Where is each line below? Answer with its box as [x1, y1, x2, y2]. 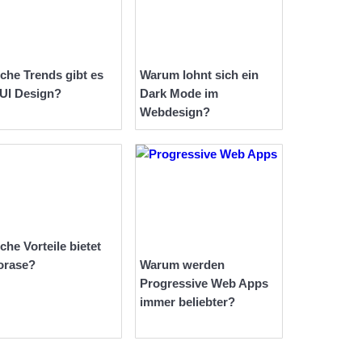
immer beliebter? [140, 295, 235, 309]
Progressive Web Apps [140, 276, 268, 291]
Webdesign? [140, 105, 210, 120]
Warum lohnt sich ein [140, 68, 259, 82]
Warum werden [140, 258, 225, 272]
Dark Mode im [140, 86, 218, 101]
